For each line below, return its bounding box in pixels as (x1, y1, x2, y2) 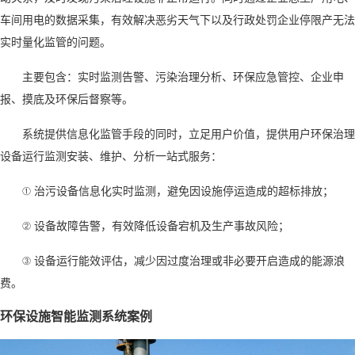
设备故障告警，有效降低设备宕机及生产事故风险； (34, 218, 289, 233)
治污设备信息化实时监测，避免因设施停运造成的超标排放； (34, 183, 334, 198)
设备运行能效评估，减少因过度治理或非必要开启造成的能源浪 (34, 253, 345, 268)
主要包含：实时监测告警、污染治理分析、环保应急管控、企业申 (22, 69, 344, 84)
